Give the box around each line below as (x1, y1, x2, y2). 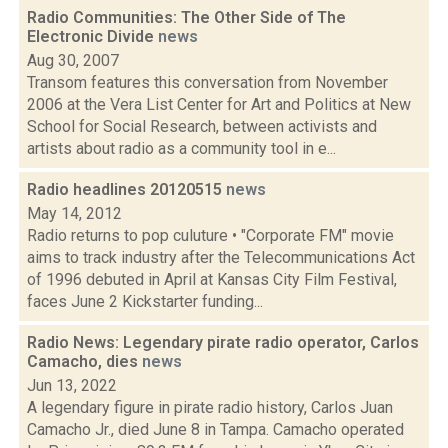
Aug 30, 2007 (27, 51, 119, 70)
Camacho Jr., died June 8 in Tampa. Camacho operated (27, 420, 404, 439)
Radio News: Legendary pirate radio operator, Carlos (27, 333, 419, 352)
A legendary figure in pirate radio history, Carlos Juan (27, 398, 393, 417)
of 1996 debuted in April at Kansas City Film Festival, (27, 270, 397, 289)
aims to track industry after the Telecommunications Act (27, 248, 415, 267)
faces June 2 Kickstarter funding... (27, 292, 263, 311)
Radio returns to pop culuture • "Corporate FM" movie (27, 226, 394, 245)
